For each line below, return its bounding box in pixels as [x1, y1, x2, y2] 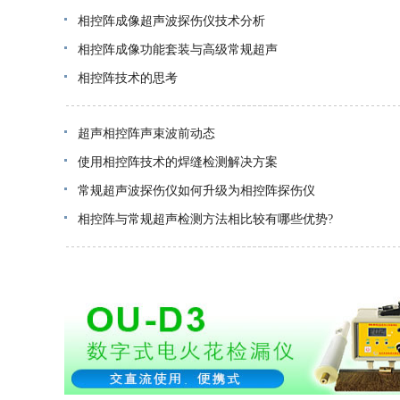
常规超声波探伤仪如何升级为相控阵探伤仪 [78, 184, 315, 197]
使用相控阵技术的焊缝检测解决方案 [78, 155, 278, 169]
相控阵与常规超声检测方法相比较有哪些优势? [78, 212, 333, 226]
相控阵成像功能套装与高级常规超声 [78, 43, 278, 56]
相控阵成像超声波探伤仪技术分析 [78, 14, 265, 28]
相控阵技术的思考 [78, 71, 178, 85]
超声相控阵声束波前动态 [78, 127, 215, 140]
